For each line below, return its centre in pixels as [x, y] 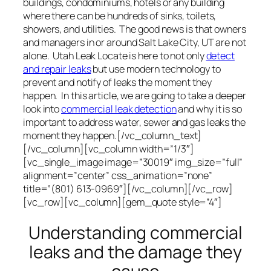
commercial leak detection [119, 109]
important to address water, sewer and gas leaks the [134, 122]
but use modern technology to [156, 69]
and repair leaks [57, 69]
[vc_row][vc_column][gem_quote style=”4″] [122, 202]
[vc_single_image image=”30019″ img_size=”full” [133, 162]
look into [42, 109]
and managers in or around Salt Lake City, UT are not [135, 43]
